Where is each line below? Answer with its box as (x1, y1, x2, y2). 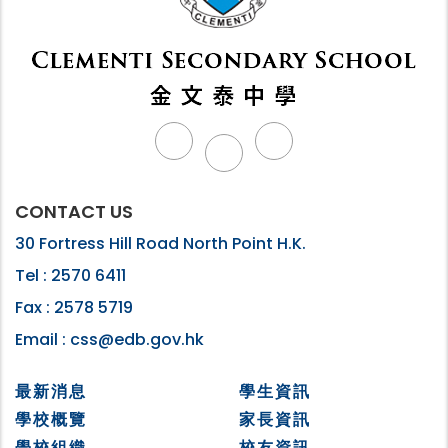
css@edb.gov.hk (70, 327, 204, 351)
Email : (15, 327, 70, 351)
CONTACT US (15, 198, 133, 224)
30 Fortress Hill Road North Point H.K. (15, 231, 306, 255)
